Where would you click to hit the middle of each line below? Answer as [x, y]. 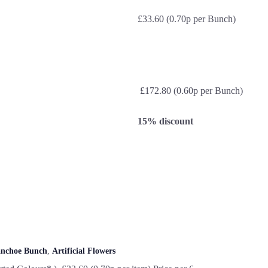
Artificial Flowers [84, 251]
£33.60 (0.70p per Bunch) [187, 19]
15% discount [166, 121]
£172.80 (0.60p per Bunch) [191, 91]
